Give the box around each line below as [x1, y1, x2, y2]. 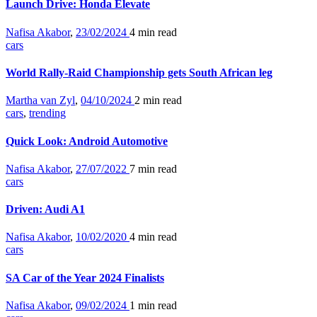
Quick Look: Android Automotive [6, 134, 168, 147]
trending [29, 107, 66, 120]
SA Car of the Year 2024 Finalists [6, 271, 164, 284]
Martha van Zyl [6, 94, 75, 107]
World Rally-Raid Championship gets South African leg [6, 67, 272, 79]
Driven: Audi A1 [6, 203, 85, 216]
